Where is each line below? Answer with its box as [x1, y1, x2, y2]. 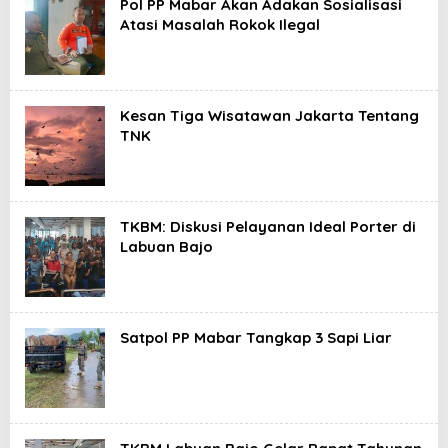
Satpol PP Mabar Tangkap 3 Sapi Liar [120, 328, 392, 347]
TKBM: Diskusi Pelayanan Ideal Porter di [120, 217, 416, 236]
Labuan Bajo [120, 237, 213, 256]
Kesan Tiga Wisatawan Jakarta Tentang [120, 106, 419, 125]
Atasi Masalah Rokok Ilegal [120, 15, 320, 34]
